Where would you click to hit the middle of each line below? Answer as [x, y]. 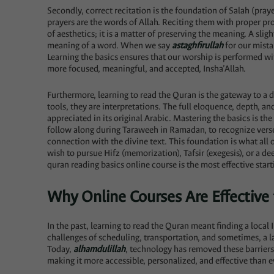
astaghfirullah [198, 46]
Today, [61, 249]
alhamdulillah [100, 249]
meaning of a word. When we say [110, 46]
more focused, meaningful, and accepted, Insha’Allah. [147, 69]
